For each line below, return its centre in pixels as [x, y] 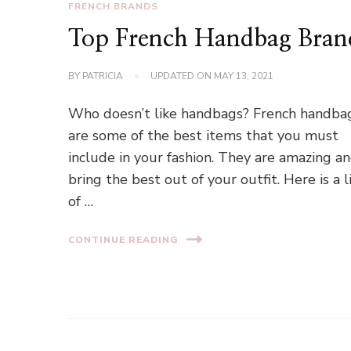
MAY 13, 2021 [244, 76]
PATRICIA [103, 76]
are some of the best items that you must [204, 136]
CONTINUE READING [124, 239]
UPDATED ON [183, 76]
